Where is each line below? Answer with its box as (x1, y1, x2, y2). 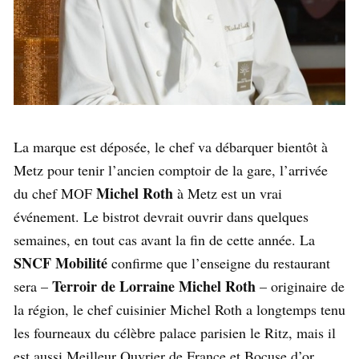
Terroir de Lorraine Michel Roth (52, 276, 256, 297)
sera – (14, 276, 52, 296)
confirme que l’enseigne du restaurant (107, 253, 330, 273)
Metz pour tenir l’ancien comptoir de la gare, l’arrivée (14, 160, 328, 180)
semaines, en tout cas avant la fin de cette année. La (14, 230, 315, 250)
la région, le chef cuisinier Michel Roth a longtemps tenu (14, 300, 345, 320)
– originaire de (256, 276, 345, 296)
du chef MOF (14, 184, 96, 204)
